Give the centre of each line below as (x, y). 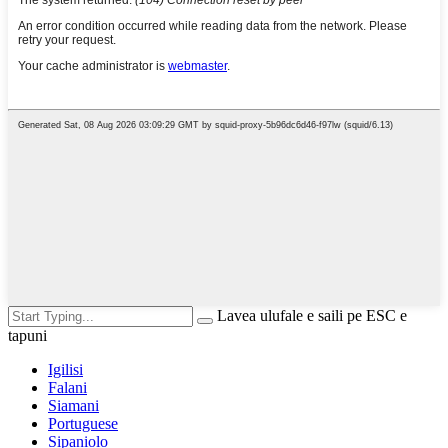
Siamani (73, 405)
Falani (67, 387)
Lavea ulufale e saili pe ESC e (312, 315)
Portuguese (83, 423)
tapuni (27, 335)
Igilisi (65, 369)
